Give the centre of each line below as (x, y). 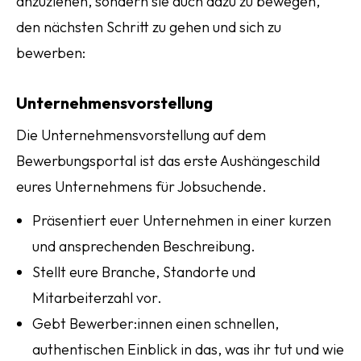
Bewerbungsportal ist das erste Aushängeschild (168, 161)
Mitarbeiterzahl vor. (97, 298)
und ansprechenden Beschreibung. (144, 246)
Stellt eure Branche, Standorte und (144, 272)
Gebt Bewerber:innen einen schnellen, (156, 324)
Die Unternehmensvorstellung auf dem (141, 135)
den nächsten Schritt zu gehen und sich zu (149, 27)
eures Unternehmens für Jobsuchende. (141, 187)
